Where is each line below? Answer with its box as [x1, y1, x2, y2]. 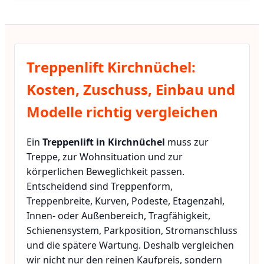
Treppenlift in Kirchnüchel [42, 136, 165, 148]
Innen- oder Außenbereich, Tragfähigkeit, [27, 209, 210, 222]
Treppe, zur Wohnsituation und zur [27, 150, 183, 163]
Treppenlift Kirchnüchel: [27, 57, 196, 77]
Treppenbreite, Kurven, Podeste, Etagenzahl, [27, 194, 225, 207]
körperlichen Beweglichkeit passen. [27, 165, 184, 178]
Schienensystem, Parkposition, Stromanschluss [27, 224, 237, 237]
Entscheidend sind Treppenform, [27, 180, 173, 193]
